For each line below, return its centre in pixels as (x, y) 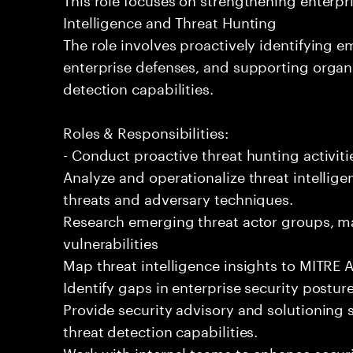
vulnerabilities (111, 241)
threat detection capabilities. (161, 329)
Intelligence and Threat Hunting (170, 20)
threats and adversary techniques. (178, 197)
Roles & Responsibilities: (146, 131)
